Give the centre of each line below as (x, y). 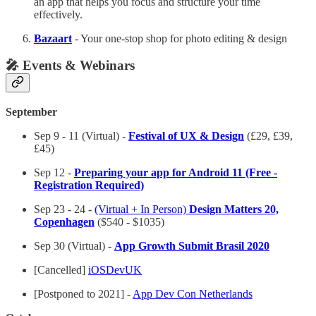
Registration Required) (89, 186)
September (31, 112)
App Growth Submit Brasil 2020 (192, 246)
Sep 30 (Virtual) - (74, 246)
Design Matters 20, (234, 209)
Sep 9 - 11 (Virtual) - (81, 136)
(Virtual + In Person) (142, 209)
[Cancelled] (61, 270)
